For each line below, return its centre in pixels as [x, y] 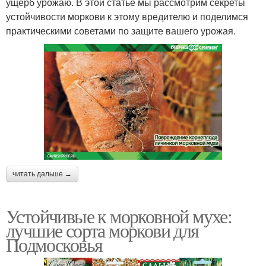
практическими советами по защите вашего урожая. [121, 31]
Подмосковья [54, 244]
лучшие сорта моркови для [102, 230]
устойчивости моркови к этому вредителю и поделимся [127, 17]
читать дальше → [42, 174]
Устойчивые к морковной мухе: [119, 216]
